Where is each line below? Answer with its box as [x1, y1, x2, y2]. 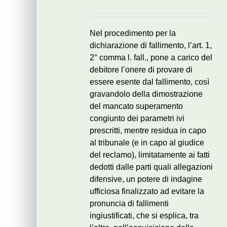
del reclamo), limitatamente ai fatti [90, 150, 210, 159]
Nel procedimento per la [90, 29, 176, 37]
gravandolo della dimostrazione [90, 90, 203, 98]
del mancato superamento [90, 102, 183, 110]
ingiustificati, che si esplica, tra [90, 211, 199, 220]
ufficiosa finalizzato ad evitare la [90, 187, 204, 196]
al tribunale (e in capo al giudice [90, 138, 204, 147]
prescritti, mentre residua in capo [90, 126, 206, 135]
